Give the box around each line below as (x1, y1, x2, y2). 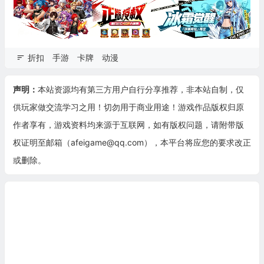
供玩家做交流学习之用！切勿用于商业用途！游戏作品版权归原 (12, 101, 244, 112)
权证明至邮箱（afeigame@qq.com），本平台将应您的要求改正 (12, 137, 251, 147)
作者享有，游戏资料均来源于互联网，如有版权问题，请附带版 (12, 119, 244, 130)
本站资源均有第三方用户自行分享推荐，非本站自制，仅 (37, 84, 244, 94)
